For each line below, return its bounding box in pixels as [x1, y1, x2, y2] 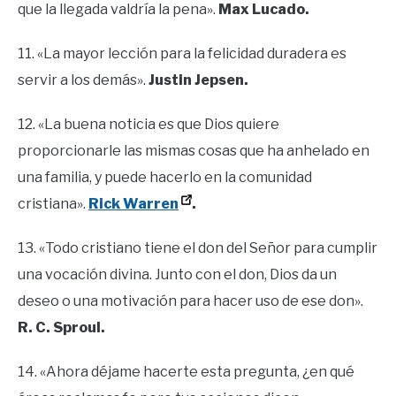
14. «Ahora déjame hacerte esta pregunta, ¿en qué [18, 363, 354, 381]
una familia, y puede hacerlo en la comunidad [18, 169, 312, 187]
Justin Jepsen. [148, 72, 248, 89]
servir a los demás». [18, 72, 148, 89]
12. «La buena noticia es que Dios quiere [18, 116, 279, 133]
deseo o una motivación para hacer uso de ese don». [18, 293, 363, 310]
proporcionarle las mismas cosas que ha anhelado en [18, 142, 369, 160]
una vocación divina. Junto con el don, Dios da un [18, 266, 337, 284]
